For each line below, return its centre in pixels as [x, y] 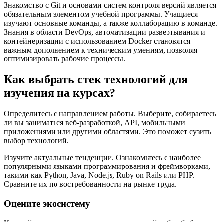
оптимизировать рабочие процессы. [65, 58]
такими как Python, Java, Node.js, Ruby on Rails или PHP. [99, 175]
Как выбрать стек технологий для [96, 80]
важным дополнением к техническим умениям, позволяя [101, 50]
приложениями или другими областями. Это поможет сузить [108, 132]
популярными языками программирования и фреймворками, [107, 166]
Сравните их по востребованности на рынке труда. [90, 184]
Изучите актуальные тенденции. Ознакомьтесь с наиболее [102, 158]
